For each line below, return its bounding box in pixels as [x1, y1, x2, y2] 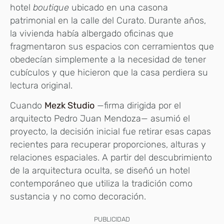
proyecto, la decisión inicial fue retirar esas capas [10, 126, 211, 137]
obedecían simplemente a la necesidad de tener [10, 53, 206, 65]
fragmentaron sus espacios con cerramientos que [10, 40, 214, 52]
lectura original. [10, 79, 72, 91]
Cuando [10, 100, 44, 111]
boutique [33, 1, 69, 13]
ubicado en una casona [69, 1, 168, 13]
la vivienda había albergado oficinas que [10, 27, 173, 39]
